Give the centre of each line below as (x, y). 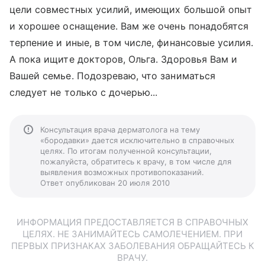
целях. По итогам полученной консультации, (126, 151)
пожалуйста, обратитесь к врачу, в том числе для (136, 161)
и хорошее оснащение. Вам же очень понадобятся (129, 26)
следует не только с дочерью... (84, 92)
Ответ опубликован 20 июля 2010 (105, 183)
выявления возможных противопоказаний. (122, 172)
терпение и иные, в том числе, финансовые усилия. (132, 43)
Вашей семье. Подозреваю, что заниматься (112, 76)
